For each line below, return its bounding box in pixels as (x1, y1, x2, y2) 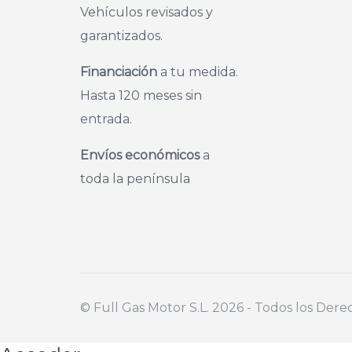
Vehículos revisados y (80, 5, 213, 20)
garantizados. (80, 28, 163, 43)
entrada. (80, 112, 132, 126)
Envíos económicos (80, 148, 200, 163)
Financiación (80, 64, 157, 79)
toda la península (80, 171, 190, 186)
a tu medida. (157, 64, 238, 79)
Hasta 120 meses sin (80, 88, 202, 103)
